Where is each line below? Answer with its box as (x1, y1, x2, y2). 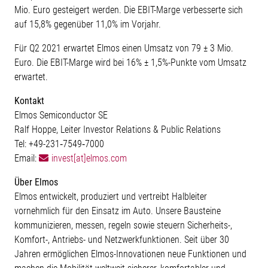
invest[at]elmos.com (51, 153, 127, 165)
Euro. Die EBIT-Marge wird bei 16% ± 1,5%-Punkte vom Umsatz (14, 57, 246, 69)
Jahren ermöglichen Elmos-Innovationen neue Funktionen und (14, 248, 246, 260)
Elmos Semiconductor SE (14, 109, 108, 121)
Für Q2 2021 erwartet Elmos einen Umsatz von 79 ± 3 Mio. (14, 42, 233, 54)
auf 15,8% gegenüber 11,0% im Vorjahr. (14, 19, 161, 31)
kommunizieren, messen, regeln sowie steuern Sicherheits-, (14, 220, 232, 232)
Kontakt (14, 95, 44, 107)
